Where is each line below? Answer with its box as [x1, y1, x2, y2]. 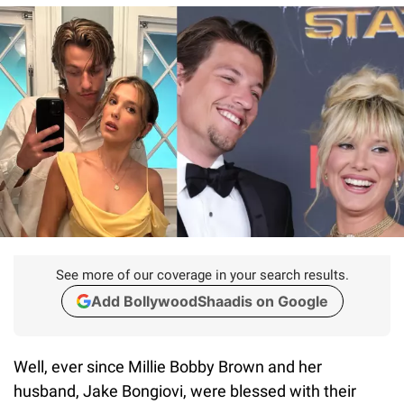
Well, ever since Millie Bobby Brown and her [14, 356, 322, 376]
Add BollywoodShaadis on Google [90, 291, 328, 310]
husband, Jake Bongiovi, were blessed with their [14, 381, 356, 400]
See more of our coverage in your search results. [55, 266, 349, 283]
